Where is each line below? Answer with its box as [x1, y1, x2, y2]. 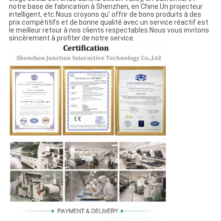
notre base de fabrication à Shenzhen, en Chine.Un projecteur [8, 2, 203, 11]
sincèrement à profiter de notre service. [8, 34, 135, 42]
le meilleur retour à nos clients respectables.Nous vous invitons [8, 26, 209, 35]
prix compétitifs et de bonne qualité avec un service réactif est [8, 18, 208, 27]
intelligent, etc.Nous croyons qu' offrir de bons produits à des [8, 10, 201, 19]
